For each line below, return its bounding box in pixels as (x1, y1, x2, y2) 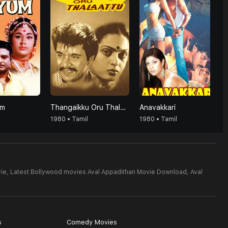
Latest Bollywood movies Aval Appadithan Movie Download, (10, 168, 189, 176)
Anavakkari (139, 103, 176, 111)
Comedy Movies (66, 218, 117, 226)
